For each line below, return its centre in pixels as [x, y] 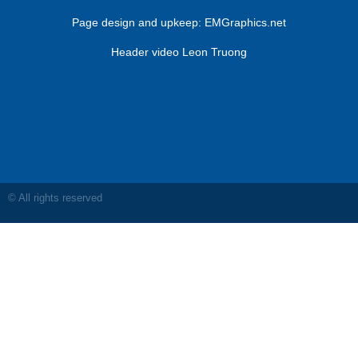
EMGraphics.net [245, 22]
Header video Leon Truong [179, 52]
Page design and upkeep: [138, 22]
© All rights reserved [55, 197]
